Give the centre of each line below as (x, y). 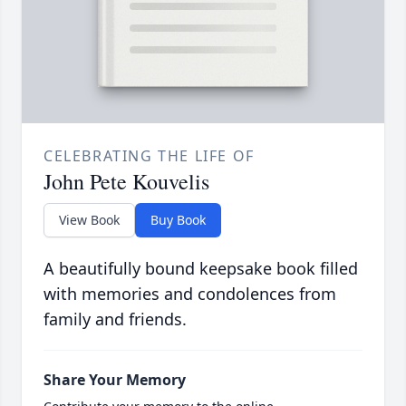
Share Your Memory (115, 380)
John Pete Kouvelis (126, 182)
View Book (89, 220)
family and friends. (115, 319)
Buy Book (178, 220)
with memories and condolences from (190, 294)
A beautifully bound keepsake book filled (201, 269)
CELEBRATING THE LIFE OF (149, 156)
